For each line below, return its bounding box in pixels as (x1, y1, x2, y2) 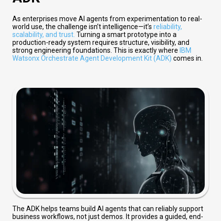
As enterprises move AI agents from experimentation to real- (12, 15, 202, 23)
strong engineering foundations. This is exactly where (12, 46, 180, 55)
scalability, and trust (12, 31, 74, 39)
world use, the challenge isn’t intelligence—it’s (12, 23, 153, 31)
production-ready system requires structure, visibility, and (12, 38, 189, 47)
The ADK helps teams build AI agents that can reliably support (12, 205, 203, 213)
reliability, (153, 23, 182, 31)
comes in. (172, 54, 203, 63)
